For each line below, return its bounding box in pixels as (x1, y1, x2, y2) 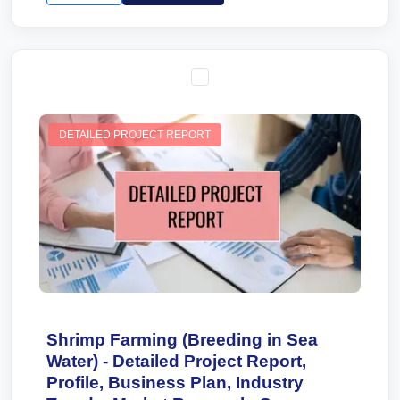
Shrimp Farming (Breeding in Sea (46, 330, 318, 349)
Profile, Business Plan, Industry (46, 373, 304, 392)
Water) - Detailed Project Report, (46, 352, 306, 371)
